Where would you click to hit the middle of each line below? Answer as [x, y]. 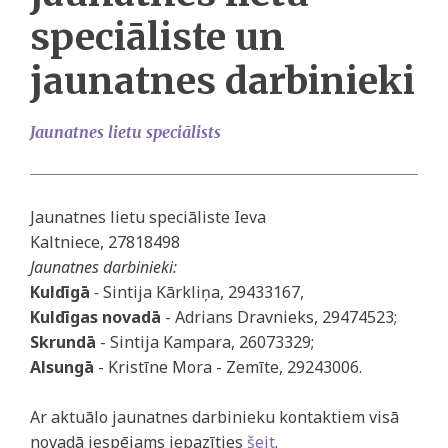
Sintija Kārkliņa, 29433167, [203, 292]
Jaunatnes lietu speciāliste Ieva [148, 217]
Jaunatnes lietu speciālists [125, 132]
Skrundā [63, 342]
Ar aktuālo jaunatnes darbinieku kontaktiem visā [214, 417]
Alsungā [64, 367]
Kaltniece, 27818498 [105, 242]
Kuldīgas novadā [95, 317]
